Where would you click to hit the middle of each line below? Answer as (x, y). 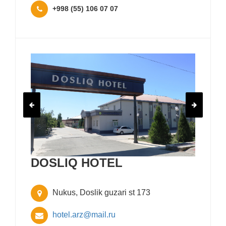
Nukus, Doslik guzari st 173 (100, 193)
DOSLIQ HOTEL (77, 163)
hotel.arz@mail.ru (83, 215)
